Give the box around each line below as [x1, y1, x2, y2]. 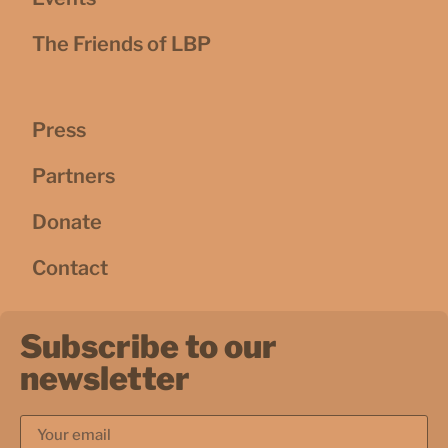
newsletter [20, 359, 190, 399]
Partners [32, 164, 115, 189]
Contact [32, 256, 108, 281]
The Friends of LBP [32, 32, 211, 57]
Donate [32, 210, 102, 235]
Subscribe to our [20, 327, 277, 367]
